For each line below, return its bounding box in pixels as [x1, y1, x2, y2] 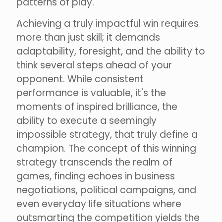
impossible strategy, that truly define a [16, 128, 198, 142]
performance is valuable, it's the [16, 86, 166, 100]
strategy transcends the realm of [16, 156, 172, 169]
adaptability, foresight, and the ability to [16, 45, 205, 58]
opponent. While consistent [16, 72, 144, 86]
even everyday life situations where [16, 197, 181, 211]
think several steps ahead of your [16, 58, 172, 72]
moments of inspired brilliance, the [16, 100, 177, 114]
